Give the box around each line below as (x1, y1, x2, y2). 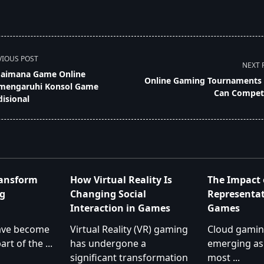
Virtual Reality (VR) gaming (70, 223, 189, 236)
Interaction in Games (70, 202, 171, 215)
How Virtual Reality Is (70, 173, 173, 187)
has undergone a (70, 237, 147, 250)
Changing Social (70, 187, 147, 201)
